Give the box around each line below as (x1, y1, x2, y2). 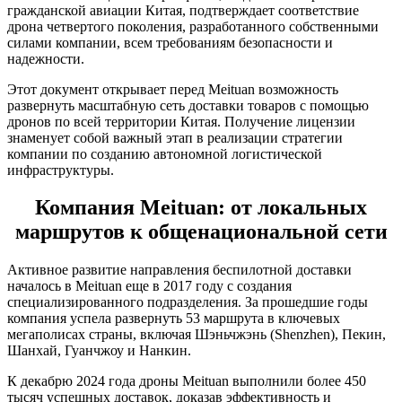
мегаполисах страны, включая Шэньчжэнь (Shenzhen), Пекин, (7, 327, 386, 343)
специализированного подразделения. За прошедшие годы (7, 294, 368, 310)
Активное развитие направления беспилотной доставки (7, 262, 352, 278)
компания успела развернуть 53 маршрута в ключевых (7, 310, 340, 327)
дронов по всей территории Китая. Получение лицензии (7, 113, 355, 129)
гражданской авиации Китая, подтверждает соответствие (7, 2, 359, 18)
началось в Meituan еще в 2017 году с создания (7, 278, 292, 294)
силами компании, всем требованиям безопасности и (7, 34, 333, 50)
